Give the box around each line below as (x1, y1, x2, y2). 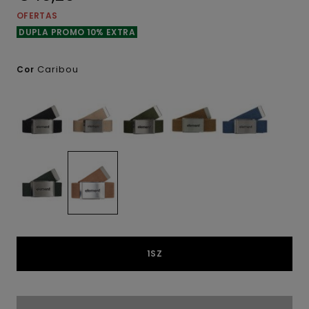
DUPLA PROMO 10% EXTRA (17, 26, 138, 38)
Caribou (37, 63, 79, 76)
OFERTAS (17, 10, 58, 21)
